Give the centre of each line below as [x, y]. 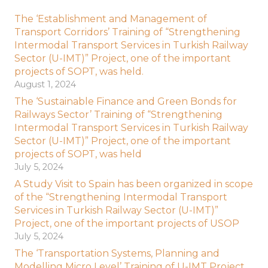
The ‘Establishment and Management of [111, 19]
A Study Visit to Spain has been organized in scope [134, 184]
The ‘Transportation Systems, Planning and [117, 253]
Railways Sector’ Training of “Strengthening [118, 114]
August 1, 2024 [45, 84]
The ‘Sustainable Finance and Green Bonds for [126, 101]
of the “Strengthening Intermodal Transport [121, 197]
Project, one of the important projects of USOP [127, 223]
